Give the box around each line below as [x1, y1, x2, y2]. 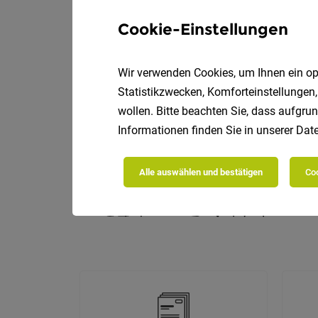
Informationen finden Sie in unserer [118, 124, 296, 137]
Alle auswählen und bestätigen [139, 167, 263, 177]
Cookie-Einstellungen [118, 20, 288, 39]
